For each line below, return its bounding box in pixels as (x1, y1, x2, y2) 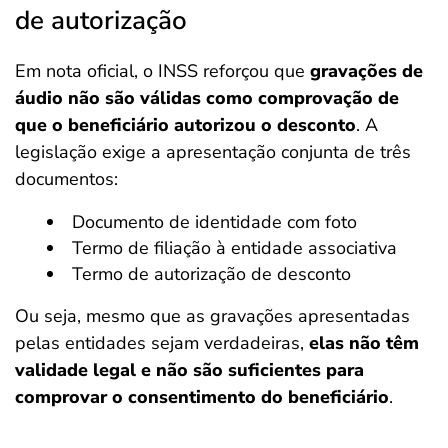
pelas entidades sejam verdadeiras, (15, 331, 309, 355)
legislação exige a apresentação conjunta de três (15, 140, 411, 164)
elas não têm (309, 331, 419, 355)
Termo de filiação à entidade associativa (72, 236, 397, 260)
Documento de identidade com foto (72, 210, 357, 234)
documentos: (15, 167, 118, 191)
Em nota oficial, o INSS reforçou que (15, 59, 305, 83)
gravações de (305, 59, 423, 83)
